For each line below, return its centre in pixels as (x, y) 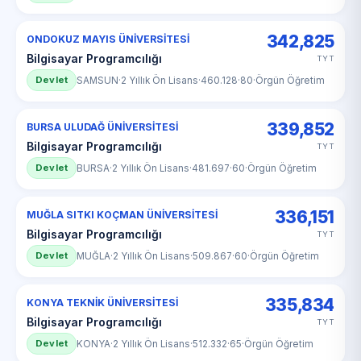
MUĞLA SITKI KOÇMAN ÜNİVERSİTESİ (122, 215)
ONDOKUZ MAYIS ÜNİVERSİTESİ (108, 39)
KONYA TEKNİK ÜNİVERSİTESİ (102, 303)
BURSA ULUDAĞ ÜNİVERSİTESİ (102, 127)
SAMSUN (98, 80)
